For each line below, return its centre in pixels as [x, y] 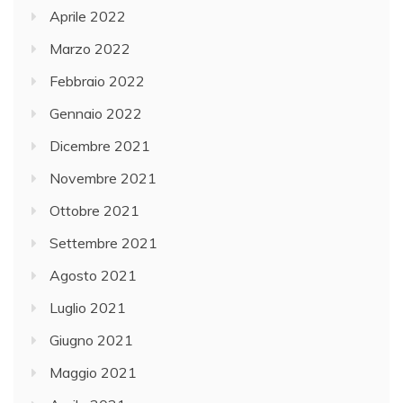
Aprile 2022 [88, 16]
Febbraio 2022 [97, 81]
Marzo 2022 [90, 48]
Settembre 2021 [103, 242]
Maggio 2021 [93, 372]
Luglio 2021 [88, 307]
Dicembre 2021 [100, 145]
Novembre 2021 [103, 178]
